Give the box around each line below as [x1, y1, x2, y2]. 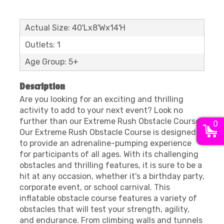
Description [19, 81, 65, 92]
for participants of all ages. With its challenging [19, 149, 198, 159]
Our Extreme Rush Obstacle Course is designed [19, 127, 196, 137]
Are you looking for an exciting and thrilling [19, 94, 183, 104]
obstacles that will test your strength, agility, [19, 204, 189, 214]
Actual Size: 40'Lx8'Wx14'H [25, 23, 125, 32]
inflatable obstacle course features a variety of [19, 193, 197, 203]
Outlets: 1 [25, 40, 60, 49]
